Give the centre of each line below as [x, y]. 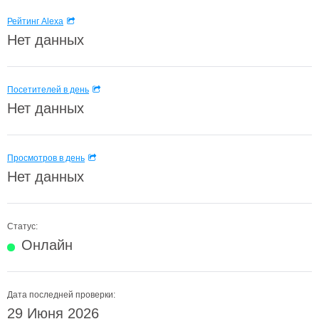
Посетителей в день [48, 90]
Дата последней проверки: [61, 295]
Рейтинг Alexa [35, 21]
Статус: [22, 226]
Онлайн [47, 245]
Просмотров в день [46, 158]
